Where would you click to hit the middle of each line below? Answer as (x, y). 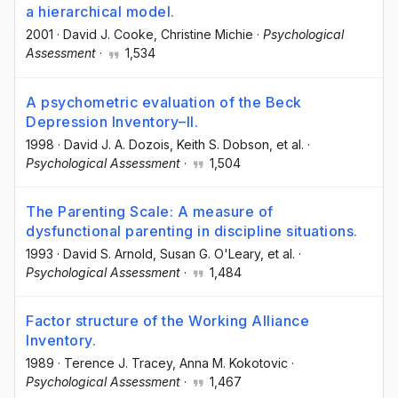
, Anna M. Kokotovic (230, 362)
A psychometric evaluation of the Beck (164, 102)
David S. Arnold (108, 253)
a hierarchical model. (100, 12)
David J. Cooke (108, 35)
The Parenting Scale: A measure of (150, 211)
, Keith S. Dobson (219, 144)
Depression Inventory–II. (112, 121)
